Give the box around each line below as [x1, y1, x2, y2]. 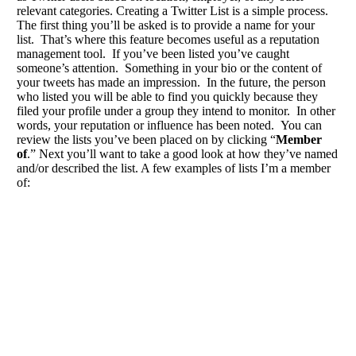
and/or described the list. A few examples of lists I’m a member [17, 161, 331, 175]
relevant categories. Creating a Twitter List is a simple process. [17, 4, 328, 17]
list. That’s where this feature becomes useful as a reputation [17, 33, 319, 46]
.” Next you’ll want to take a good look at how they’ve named [27, 147, 338, 161]
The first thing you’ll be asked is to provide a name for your [17, 18, 315, 32]
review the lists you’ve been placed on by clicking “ [17, 133, 276, 146]
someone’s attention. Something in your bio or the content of [17, 61, 322, 75]
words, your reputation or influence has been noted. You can [17, 118, 322, 132]
